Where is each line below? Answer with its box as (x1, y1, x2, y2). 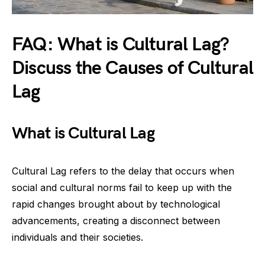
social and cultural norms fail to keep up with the (12, 182, 232, 194)
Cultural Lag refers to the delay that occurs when (12, 165, 234, 177)
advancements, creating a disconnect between (12, 215, 220, 227)
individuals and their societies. (12, 231, 143, 244)
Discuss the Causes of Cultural (12, 57, 254, 80)
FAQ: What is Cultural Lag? (12, 33, 230, 57)
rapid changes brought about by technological (12, 198, 220, 211)
